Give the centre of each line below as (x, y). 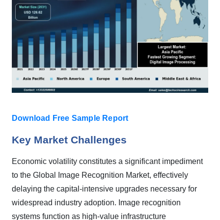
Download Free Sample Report (70, 118)
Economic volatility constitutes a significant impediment (107, 161)
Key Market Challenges (69, 140)
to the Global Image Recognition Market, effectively (100, 175)
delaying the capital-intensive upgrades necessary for (104, 189)
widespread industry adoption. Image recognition (96, 203)
